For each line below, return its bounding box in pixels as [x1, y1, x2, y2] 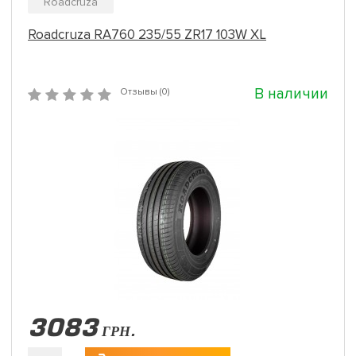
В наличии [254, 84, 328, 103]
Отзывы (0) [120, 85, 169, 98]
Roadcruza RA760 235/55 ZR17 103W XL [28, 25, 266, 43]
